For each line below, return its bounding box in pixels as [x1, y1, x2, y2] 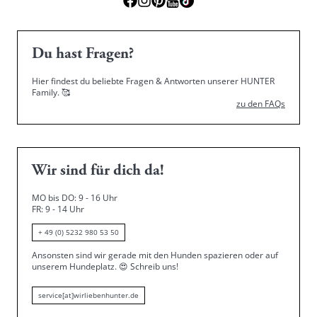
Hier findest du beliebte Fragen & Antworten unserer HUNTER [32, 75, 275, 87]
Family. [32, 86, 62, 98]
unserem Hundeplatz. [32, 260, 119, 272]
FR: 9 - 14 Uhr [32, 203, 84, 215]
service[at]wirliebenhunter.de [38, 290, 139, 300]
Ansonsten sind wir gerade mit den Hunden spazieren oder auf [32, 249, 278, 261]
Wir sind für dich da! [32, 163, 164, 179]
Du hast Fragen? [32, 47, 134, 62]
